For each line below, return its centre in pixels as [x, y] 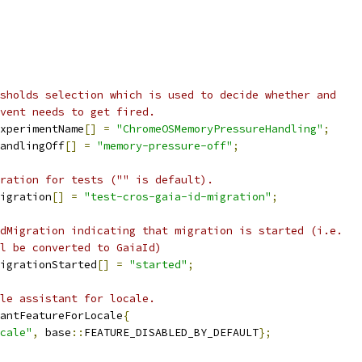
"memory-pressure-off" [165, 146]
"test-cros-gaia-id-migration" [178, 197]
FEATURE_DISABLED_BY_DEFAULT [171, 333]
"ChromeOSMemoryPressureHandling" [220, 129]
